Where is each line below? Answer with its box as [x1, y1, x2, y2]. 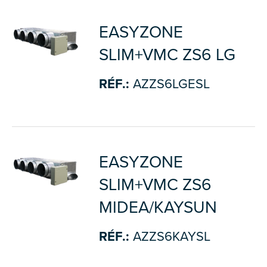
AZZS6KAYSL [129, 229, 210, 244]
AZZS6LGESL [129, 76, 210, 92]
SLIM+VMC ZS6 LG [98, 45, 235, 65]
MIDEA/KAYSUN [98, 197, 217, 218]
